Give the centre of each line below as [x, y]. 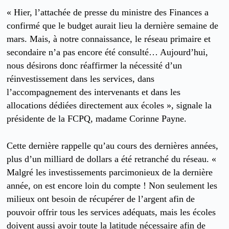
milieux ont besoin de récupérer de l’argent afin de [101, 199]
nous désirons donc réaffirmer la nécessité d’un [95, 66]
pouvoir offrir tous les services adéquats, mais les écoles [111, 212]
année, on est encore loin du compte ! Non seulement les [112, 185]
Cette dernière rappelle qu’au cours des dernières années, [113, 145]
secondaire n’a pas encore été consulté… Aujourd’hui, [108, 52]
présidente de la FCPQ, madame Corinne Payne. [97, 119]
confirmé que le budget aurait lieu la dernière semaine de [113, 26]
